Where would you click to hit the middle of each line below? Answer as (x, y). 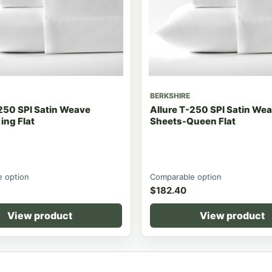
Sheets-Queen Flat (193, 121)
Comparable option (186, 176)
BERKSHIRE (170, 95)
